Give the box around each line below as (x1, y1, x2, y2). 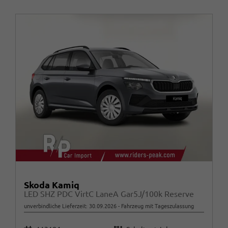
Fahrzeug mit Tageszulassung (120, 203, 194, 210)
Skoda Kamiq (24, 180, 79, 190)
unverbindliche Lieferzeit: (24, 203, 89, 210)
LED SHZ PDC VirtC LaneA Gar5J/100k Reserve (24, 189, 194, 199)
